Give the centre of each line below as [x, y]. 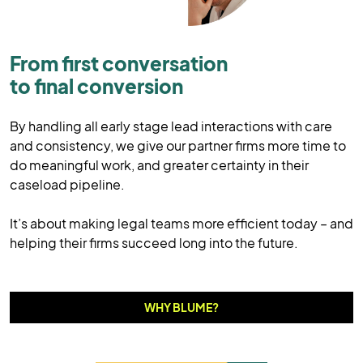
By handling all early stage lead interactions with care [171, 126]
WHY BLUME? [181, 307]
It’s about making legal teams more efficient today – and [181, 223]
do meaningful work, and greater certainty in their [159, 165]
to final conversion [96, 86]
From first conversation [119, 63]
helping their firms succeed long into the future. [154, 243]
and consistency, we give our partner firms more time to [178, 145]
